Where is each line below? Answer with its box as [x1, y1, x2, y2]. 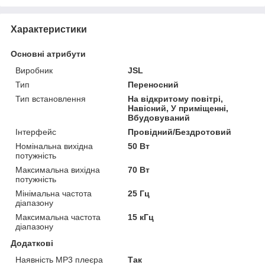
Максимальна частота [15, 212, 101, 222]
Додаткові [11, 238, 53, 248]
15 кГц [128, 212, 154, 222]
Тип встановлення [15, 93, 86, 104]
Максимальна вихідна [15, 164, 100, 174]
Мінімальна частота [15, 188, 92, 198]
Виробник [15, 65, 53, 75]
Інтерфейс [15, 127, 56, 137]
